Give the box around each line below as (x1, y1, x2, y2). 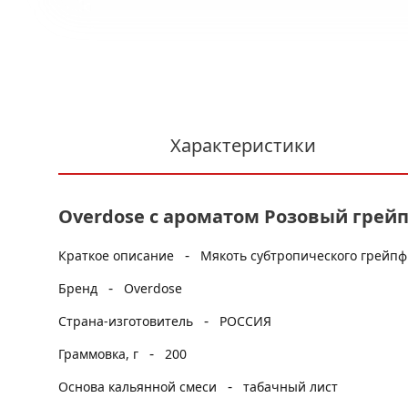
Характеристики (169, 133, 316, 158)
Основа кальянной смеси (58, 378, 220, 395)
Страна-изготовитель (58, 312, 197, 330)
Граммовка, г (58, 345, 142, 362)
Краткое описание (58, 247, 178, 264)
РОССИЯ (219, 312, 271, 330)
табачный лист (243, 378, 338, 395)
